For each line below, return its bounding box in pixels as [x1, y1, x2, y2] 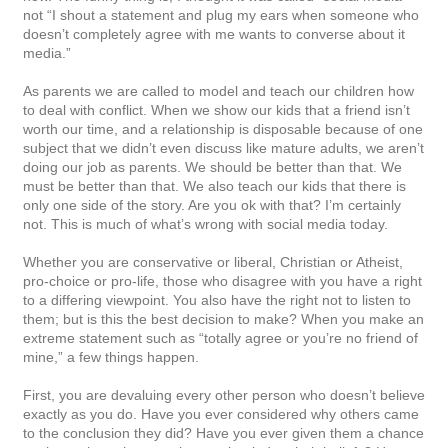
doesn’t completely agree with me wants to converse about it [23, 25, 405, 42]
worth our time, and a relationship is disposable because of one [23, 120, 423, 137]
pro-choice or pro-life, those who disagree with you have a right [23, 272, 422, 289]
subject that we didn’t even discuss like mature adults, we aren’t [23, 139, 424, 156]
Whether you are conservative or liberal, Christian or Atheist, [23, 253, 403, 270]
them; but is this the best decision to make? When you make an [23, 310, 424, 327]
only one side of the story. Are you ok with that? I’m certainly [23, 196, 401, 213]
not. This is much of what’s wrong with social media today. [23, 215, 392, 232]
